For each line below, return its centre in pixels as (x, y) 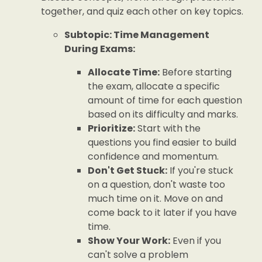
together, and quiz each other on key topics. (142, 11)
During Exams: (100, 49)
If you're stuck (200, 170)
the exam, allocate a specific (154, 86)
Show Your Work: (129, 241)
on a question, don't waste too (156, 185)
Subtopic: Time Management (137, 35)
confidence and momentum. (153, 156)
